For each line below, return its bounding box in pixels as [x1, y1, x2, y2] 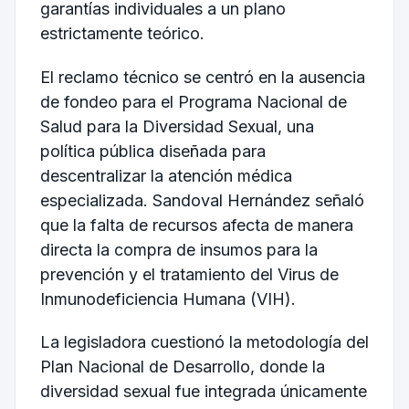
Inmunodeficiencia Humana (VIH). [39, 288, 296, 309]
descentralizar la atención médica [39, 165, 292, 185]
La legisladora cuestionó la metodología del [39, 332, 369, 352]
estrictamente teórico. [39, 24, 204, 44]
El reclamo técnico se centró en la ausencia [39, 67, 365, 87]
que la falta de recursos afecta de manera [39, 215, 353, 235]
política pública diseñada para [39, 141, 266, 161]
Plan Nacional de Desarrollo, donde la [39, 357, 325, 377]
